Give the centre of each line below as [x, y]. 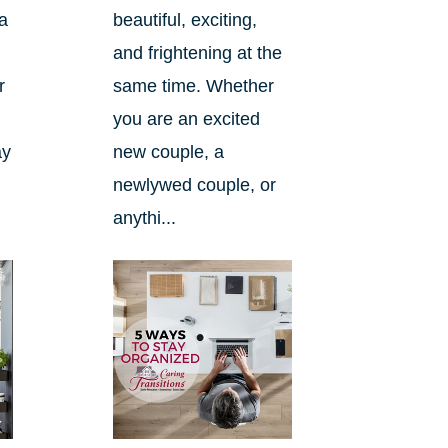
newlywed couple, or [194, 185]
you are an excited [186, 119]
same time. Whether [193, 86]
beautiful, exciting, [184, 20]
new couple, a [168, 152]
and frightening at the [197, 53]
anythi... [144, 218]
